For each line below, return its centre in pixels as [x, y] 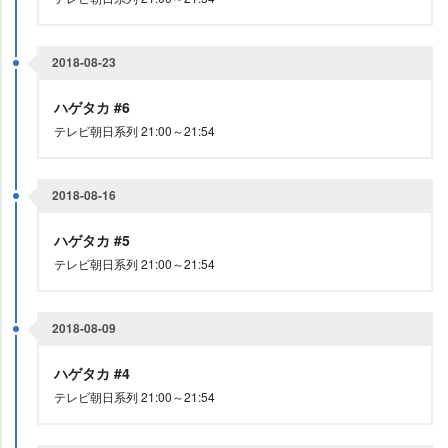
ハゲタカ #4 [94, 373]
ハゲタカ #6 [94, 107]
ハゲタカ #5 [94, 240]
